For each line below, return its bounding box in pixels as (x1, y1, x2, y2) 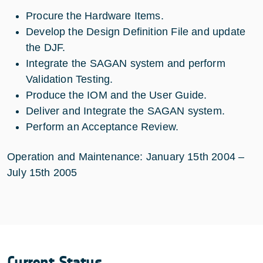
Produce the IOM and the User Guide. (26, 89, 207, 101)
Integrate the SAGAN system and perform (26, 57, 225, 69)
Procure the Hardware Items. (26, 9, 164, 22)
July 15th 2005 (7, 166, 77, 178)
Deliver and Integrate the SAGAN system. (26, 104, 225, 117)
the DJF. (26, 41, 66, 53)
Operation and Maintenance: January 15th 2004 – (7, 150, 245, 163)
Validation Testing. (26, 73, 113, 85)
